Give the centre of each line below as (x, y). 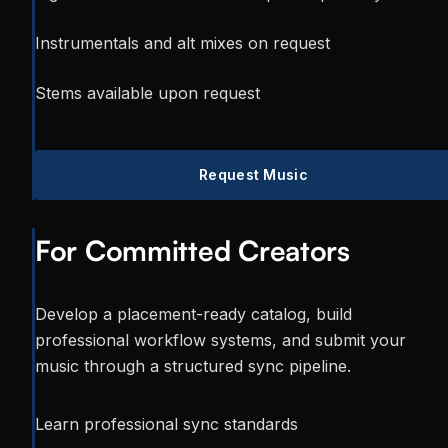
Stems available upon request (147, 93)
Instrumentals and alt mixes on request (182, 43)
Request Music (253, 175)
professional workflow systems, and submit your (220, 340)
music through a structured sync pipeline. (193, 366)
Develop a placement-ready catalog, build (193, 314)
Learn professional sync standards (166, 424)
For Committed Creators (192, 251)
